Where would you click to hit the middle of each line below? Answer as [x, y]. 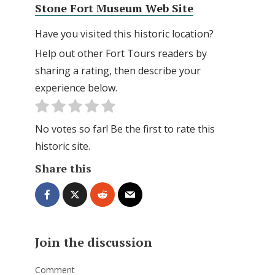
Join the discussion [94, 242]
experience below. [76, 88]
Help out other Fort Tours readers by [121, 54]
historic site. [63, 146]
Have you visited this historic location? [124, 34]
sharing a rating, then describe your [118, 71]
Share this [63, 168]
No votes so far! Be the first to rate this [125, 129]
